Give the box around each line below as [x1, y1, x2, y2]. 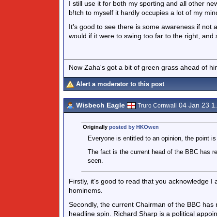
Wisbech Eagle [76, 101, 125, 109]
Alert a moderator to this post [76, 80, 164, 88]
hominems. [69, 186, 103, 194]
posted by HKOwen [108, 124, 159, 130]
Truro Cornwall [138, 102, 177, 109]
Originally [82, 124, 109, 130]
